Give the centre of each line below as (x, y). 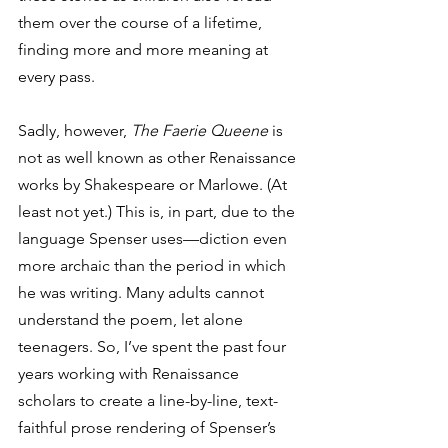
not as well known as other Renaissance (159, 157)
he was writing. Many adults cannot (143, 292)
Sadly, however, (74, 130)
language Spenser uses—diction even (154, 238)
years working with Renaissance (130, 373)
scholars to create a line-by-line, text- (148, 400)
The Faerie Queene (199, 130)
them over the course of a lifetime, (142, 22)
